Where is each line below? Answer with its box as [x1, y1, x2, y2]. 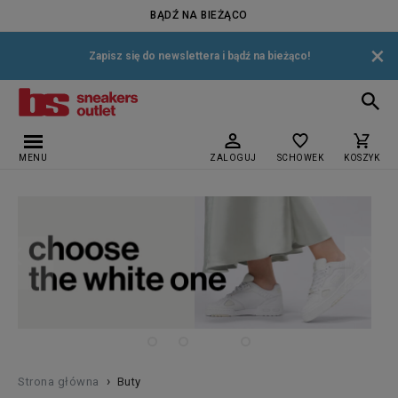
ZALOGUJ [210, 153, 257, 163]
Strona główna [18, 375, 99, 389]
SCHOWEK [276, 153, 323, 163]
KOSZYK [344, 153, 379, 163]
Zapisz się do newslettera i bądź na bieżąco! [88, 50, 310, 62]
